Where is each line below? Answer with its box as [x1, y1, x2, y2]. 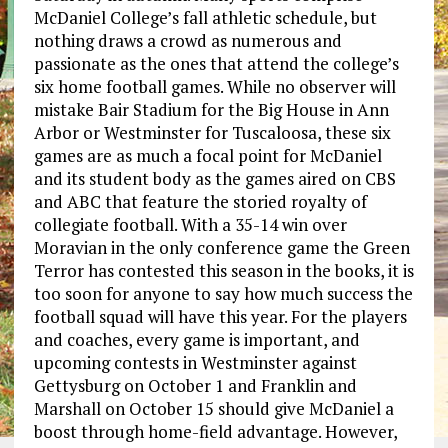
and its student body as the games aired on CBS [33, 167, 396, 191]
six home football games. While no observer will [33, 75, 396, 99]
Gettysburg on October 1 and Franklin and [33, 374, 357, 398]
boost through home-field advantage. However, [33, 420, 397, 444]
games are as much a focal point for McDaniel [33, 144, 382, 168]
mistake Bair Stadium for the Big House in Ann [33, 98, 389, 122]
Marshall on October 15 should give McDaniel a [33, 397, 394, 421]
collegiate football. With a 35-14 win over [33, 213, 347, 237]
